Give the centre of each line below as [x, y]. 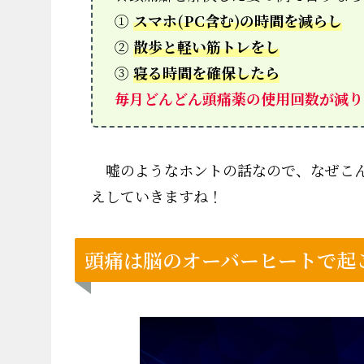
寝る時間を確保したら [206, 72]
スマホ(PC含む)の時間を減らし [238, 20]
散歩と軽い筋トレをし [206, 46]
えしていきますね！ [157, 195]
